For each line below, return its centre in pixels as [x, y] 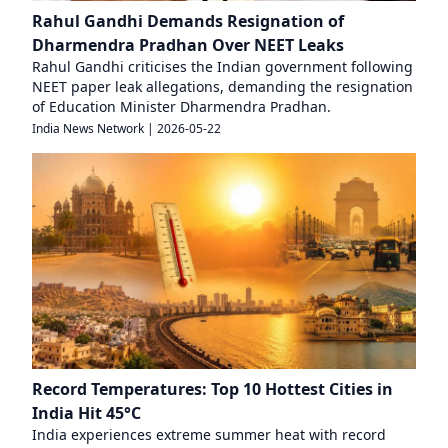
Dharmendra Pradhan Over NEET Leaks [188, 45]
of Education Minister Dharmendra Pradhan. [181, 106]
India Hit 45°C [86, 413]
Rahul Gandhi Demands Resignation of [188, 21]
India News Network [88, 128]
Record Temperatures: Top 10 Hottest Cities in [212, 389]
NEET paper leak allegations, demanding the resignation [222, 86]
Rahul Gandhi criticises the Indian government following [222, 66]
